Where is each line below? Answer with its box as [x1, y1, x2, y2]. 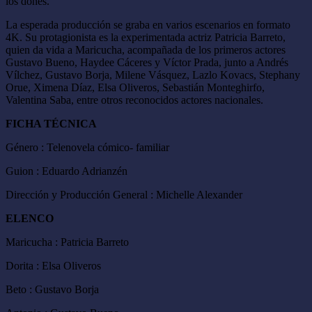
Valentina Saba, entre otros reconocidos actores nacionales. [6, 93, 263, 106]
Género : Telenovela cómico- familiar [6, 141, 169, 153]
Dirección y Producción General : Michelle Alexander [6, 188, 242, 201]
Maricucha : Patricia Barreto [6, 235, 129, 248]
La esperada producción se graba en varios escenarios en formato [6, 18, 290, 31]
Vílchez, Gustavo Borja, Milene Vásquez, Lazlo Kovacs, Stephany [6, 68, 300, 81]
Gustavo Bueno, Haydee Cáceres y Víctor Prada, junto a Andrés [6, 56, 288, 68]
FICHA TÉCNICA [6, 117, 97, 130]
